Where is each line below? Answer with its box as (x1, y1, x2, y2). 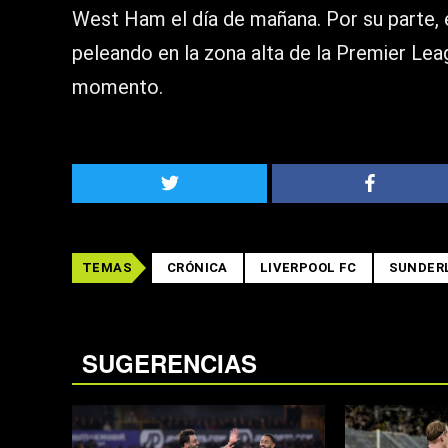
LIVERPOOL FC (259, 260, 357, 276)
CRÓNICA (167, 260, 228, 276)
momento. (72, 75, 163, 100)
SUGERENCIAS (82, 346, 257, 381)
